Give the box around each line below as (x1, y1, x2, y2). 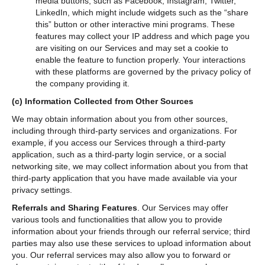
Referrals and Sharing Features (12, 202, 137, 212)
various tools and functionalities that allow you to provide (12, 214, 222, 224)
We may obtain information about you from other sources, (12, 114, 228, 124)
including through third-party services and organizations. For (12, 125, 237, 135)
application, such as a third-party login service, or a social (12, 149, 226, 159)
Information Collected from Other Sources (25, 96, 193, 106)
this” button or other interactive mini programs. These (35, 19, 235, 29)
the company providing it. (35, 78, 130, 88)
